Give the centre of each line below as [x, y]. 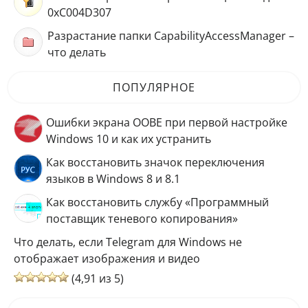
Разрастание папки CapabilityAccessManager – [171, 36]
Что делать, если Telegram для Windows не [128, 242]
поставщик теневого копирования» [142, 219]
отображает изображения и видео [107, 259]
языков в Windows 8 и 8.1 [113, 179]
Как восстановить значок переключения [155, 163]
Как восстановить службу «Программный [157, 202]
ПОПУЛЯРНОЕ [154, 88]
